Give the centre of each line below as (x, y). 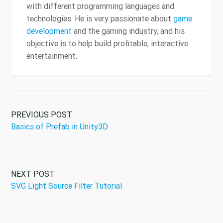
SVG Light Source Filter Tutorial (66, 186)
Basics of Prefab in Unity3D (59, 127)
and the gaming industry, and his (128, 31)
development (49, 31)
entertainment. (52, 56)
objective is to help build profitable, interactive (107, 44)
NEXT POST (33, 174)
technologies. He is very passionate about (100, 19)
